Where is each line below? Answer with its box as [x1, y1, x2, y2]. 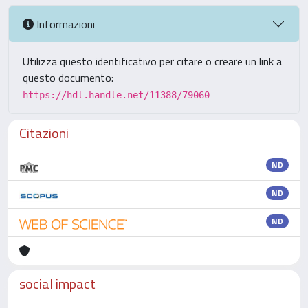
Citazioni [19, 122, 69, 144]
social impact [19, 273, 96, 294]
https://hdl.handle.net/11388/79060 [23, 89, 210, 100]
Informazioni [34, 15, 95, 32]
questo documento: [23, 69, 113, 86]
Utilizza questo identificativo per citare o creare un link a [23, 53, 282, 69]
